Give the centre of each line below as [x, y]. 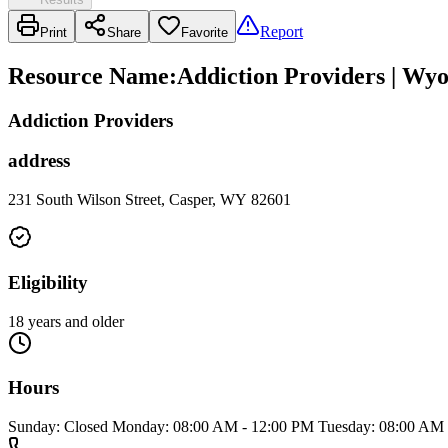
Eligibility [48, 282]
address [39, 161]
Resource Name [88, 75]
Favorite [204, 32]
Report [281, 31]
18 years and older [66, 321]
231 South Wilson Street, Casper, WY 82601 [149, 200]
